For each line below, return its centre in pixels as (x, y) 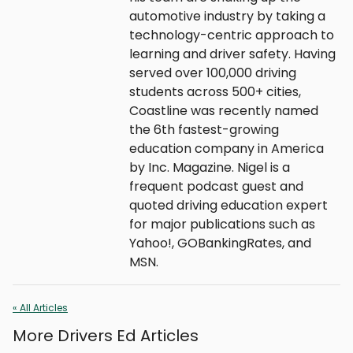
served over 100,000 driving (213, 72)
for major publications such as (222, 224)
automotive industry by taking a (227, 16)
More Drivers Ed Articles (106, 335)
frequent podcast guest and (216, 186)
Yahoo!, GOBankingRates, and (220, 243)
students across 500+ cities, (215, 91)
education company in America (227, 148)
